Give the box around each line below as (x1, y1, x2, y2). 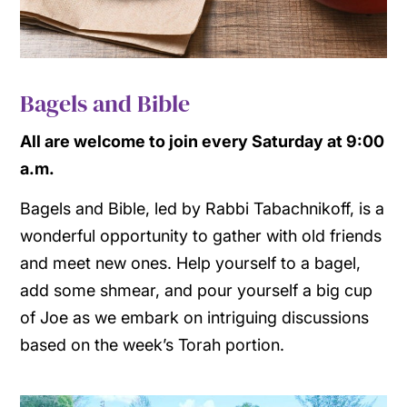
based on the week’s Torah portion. (20, 335, 285, 355)
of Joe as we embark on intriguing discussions (20, 308, 370, 328)
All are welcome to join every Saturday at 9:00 (20, 132, 385, 152)
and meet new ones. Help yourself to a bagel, (20, 253, 362, 273)
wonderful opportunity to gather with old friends (20, 226, 382, 246)
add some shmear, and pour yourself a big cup (20, 281, 373, 301)
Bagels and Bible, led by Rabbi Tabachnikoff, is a (20, 199, 385, 219)
